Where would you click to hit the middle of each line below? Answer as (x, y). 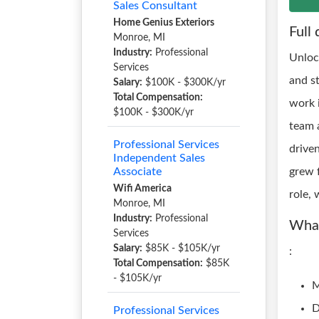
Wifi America (142, 189)
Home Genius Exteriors (164, 23)
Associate (137, 172)
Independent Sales (159, 158)
